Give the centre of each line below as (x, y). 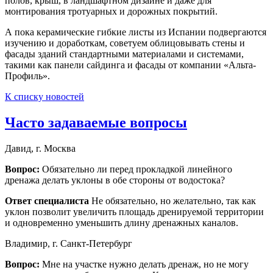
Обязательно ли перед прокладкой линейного (137, 169)
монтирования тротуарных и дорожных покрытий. (111, 12)
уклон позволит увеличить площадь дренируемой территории (134, 212)
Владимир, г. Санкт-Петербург (69, 244)
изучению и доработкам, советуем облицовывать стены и (125, 43)
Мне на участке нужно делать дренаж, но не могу (145, 264)
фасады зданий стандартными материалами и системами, (124, 54)
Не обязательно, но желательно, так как (174, 201)
